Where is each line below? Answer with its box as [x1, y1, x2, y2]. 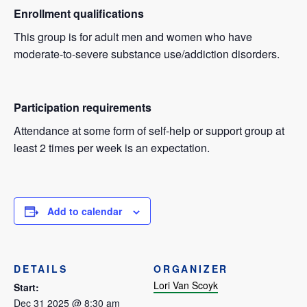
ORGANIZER [153, 262, 229, 276]
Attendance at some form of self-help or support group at [14, 123, 284, 139]
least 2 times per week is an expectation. [14, 140, 210, 156]
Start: [14, 280, 39, 295]
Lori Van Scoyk [153, 278, 218, 293]
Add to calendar [47, 204, 122, 219]
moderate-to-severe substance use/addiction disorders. [14, 46, 280, 62]
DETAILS [14, 262, 68, 276]
